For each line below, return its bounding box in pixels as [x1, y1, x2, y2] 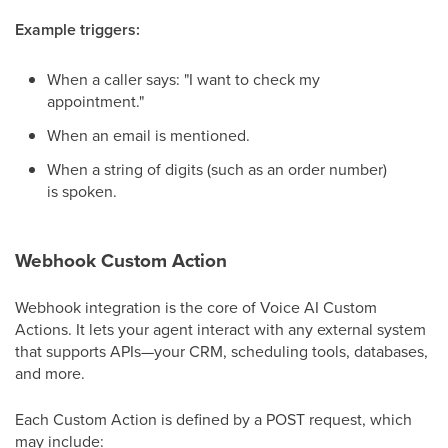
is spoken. [47, 180, 117, 202]
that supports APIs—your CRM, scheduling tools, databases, [15, 340, 428, 362]
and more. [15, 362, 85, 384]
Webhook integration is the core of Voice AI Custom [15, 296, 377, 318]
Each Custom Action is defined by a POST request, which [15, 408, 412, 430]
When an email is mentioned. [47, 124, 250, 146]
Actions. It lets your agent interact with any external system [15, 318, 426, 340]
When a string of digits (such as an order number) [47, 158, 387, 180]
